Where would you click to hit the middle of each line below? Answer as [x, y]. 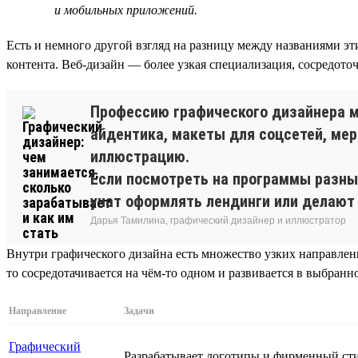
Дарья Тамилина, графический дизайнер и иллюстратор [218, 220]
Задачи [139, 310]
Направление [38, 310]
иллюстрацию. [140, 156]
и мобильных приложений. [126, 10]
